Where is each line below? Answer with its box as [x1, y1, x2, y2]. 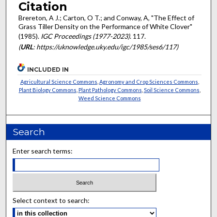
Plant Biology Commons [18, 86, 77, 93]
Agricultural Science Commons [20, 78, 97, 85]
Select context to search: [13, 196, 90, 205]
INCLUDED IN [27, 65, 69, 73]
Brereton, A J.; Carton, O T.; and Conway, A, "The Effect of [18, 14, 194, 22]
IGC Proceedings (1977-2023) [40, 32, 130, 41]
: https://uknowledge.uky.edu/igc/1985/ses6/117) [32, 43, 178, 51]
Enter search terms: [13, 146, 73, 155]
